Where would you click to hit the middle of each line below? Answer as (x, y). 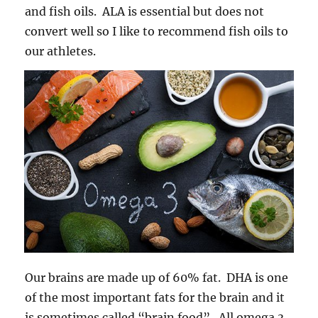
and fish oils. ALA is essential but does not (145, 11)
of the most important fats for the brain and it (155, 298)
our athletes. (62, 51)
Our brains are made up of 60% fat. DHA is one (157, 278)
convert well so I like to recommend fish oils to (157, 31)
